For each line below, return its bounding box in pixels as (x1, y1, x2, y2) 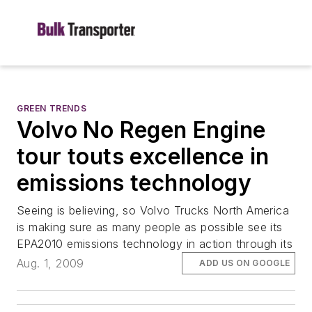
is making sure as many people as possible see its (17, 220, 283, 234)
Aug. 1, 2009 (17, 256, 84, 271)
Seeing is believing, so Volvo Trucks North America (17, 203, 289, 217)
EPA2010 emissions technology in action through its (17, 237, 292, 251)
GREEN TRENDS (17, 103, 87, 114)
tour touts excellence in (17, 143, 270, 170)
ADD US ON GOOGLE (199, 258, 290, 269)
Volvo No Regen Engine (17, 116, 266, 143)
